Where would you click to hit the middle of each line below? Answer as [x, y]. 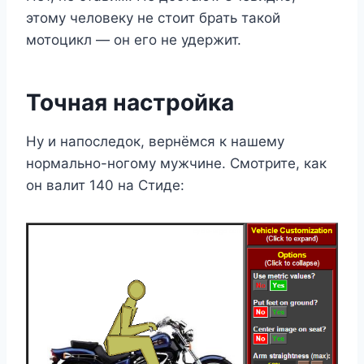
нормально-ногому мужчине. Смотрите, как [176, 164]
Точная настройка [130, 103]
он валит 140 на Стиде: [105, 186]
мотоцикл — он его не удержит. [134, 40]
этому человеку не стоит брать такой [153, 18]
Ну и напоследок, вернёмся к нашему [155, 142]
